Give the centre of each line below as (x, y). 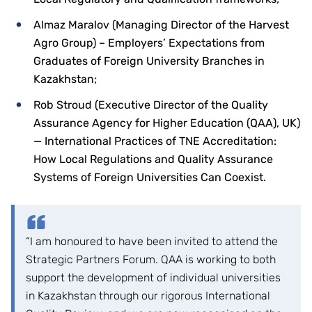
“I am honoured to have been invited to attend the (152, 242)
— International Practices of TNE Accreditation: (155, 141)
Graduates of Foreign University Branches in (149, 61)
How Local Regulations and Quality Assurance (153, 159)
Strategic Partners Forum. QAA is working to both (151, 260)
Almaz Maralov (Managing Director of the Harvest (161, 25)
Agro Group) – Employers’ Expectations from (149, 43)
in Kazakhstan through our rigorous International (148, 296)
